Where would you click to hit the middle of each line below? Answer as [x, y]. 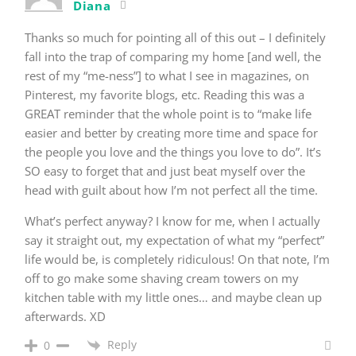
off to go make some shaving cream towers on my [162, 278]
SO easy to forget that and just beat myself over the [165, 170]
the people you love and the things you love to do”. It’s [173, 151]
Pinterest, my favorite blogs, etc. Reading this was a [164, 94]
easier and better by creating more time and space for [171, 132]
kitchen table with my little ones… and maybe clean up [173, 297]
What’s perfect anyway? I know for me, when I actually [172, 221]
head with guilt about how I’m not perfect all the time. [171, 190]
